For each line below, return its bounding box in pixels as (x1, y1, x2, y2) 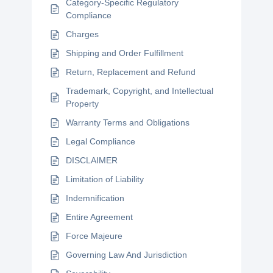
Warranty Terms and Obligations (66, 118, 190, 127)
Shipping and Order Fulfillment (66, 48, 184, 58)
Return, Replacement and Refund (66, 67, 196, 77)
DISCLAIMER (66, 155, 118, 165)
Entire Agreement (66, 212, 133, 222)
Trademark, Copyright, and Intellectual (66, 86, 214, 96)
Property (66, 99, 99, 108)
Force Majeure (66, 231, 123, 241)
